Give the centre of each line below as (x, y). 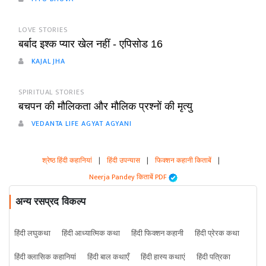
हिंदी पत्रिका (213, 257)
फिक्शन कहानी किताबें (183, 161)
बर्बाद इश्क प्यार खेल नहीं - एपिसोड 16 (91, 44)
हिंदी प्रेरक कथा (217, 234)
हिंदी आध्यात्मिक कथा (91, 234)
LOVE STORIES (43, 30)
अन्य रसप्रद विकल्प (50, 202)
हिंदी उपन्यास (123, 161)
